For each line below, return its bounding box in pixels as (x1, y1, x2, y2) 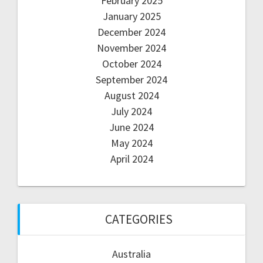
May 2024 (110, 136, 153, 150)
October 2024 (102, 57, 161, 71)
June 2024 (109, 120, 154, 134)
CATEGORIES (104, 211, 173, 228)
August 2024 (104, 89, 159, 103)
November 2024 (97, 41, 166, 55)
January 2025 (102, 9, 161, 23)
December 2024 (97, 25, 166, 39)
